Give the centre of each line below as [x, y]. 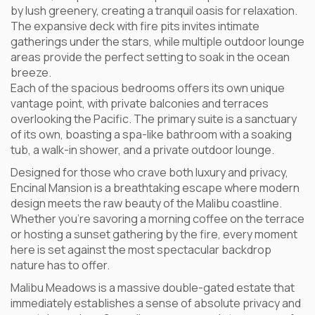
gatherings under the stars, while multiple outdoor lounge [157, 41]
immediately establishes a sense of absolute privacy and [156, 303]
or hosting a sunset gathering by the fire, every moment [154, 234]
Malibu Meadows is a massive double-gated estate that [153, 288]
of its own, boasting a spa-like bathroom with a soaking [151, 134]
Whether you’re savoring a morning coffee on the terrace [157, 219]
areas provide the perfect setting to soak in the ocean [150, 57]
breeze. [31, 72]
